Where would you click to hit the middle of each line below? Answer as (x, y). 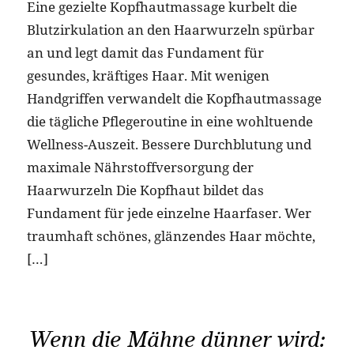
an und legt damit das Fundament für (145, 52)
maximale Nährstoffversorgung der (140, 167)
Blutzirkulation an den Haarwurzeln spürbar (170, 29)
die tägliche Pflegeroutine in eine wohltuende (169, 121)
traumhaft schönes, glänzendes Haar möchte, (171, 235)
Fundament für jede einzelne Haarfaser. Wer (169, 213)
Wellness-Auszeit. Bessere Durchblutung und (169, 144)
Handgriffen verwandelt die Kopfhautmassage (174, 98)
